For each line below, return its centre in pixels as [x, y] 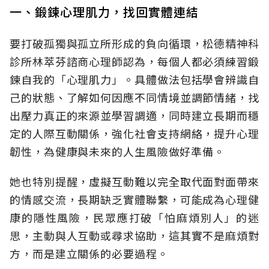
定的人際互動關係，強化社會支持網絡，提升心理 [134, 133]
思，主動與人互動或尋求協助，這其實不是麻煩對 [134, 235]
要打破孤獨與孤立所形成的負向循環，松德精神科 [134, 43]
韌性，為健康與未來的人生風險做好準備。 [118, 151]
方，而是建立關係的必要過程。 [89, 253]
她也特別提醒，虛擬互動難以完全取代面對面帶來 [134, 181]
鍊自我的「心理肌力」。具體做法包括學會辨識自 [134, 79]
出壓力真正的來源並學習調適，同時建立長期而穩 [134, 115]
